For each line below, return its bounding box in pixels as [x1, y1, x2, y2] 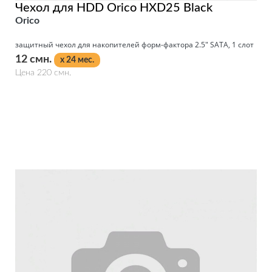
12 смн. [15, 53, 54, 65]
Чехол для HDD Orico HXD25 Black [15, 1, 212, 14]
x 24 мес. [60, 55, 94, 64]
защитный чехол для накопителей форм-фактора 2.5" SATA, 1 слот [15, 39, 254, 50]
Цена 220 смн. [15, 68, 71, 77]
